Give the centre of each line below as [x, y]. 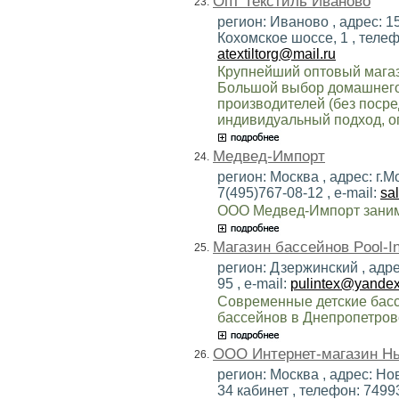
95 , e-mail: [254, 283]
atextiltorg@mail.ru [277, 53]
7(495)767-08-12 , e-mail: [299, 192]
